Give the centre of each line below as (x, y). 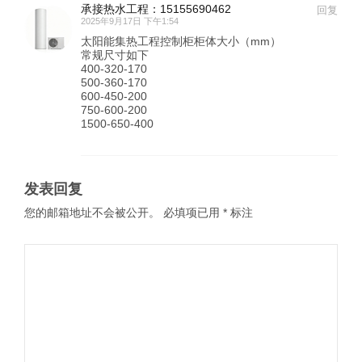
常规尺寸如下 (115, 55)
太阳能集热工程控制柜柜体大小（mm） (181, 41)
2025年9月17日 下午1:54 (130, 21)
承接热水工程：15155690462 (156, 8)
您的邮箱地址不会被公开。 (92, 212)
